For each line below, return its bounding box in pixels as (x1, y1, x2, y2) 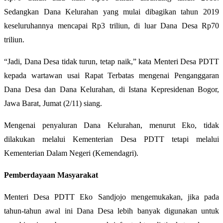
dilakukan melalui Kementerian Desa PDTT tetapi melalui (4, 134, 219, 143)
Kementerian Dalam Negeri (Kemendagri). (4, 148, 138, 157)
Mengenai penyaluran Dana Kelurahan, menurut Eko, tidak (4, 120, 219, 129)
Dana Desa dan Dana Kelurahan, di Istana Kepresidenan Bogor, (4, 85, 219, 94)
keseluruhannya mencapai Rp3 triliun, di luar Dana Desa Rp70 (4, 21, 219, 30)
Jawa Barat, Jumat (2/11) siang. (4, 99, 102, 108)
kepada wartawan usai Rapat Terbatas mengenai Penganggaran (4, 71, 219, 80)
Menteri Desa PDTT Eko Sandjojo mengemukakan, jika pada (4, 192, 219, 201)
